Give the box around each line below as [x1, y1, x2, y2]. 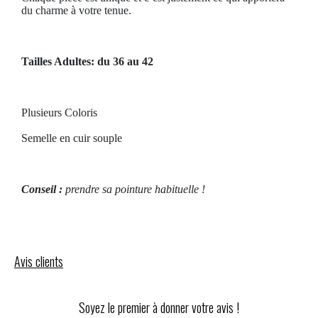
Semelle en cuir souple [21, 131, 122, 144]
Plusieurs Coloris [21, 106, 97, 119]
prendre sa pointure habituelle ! [62, 182, 205, 195]
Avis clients [14, 251, 63, 270]
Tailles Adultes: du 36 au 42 [21, 55, 153, 67]
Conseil [21, 182, 59, 195]
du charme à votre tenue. [21, 4, 134, 16]
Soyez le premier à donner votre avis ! [79, 297, 239, 317]
